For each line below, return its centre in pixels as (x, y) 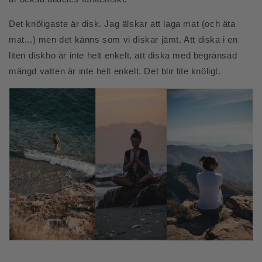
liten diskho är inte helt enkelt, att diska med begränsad (123, 55)
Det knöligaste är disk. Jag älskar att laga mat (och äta (122, 24)
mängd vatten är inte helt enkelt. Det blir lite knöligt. (115, 71)
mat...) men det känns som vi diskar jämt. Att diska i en (123, 39)
